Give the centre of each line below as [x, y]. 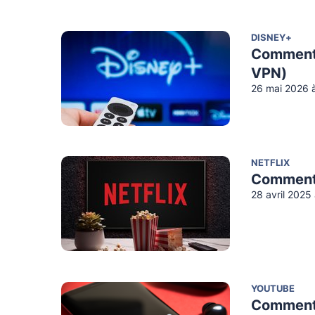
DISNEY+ [271, 38]
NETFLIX [270, 164]
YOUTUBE [273, 290]
